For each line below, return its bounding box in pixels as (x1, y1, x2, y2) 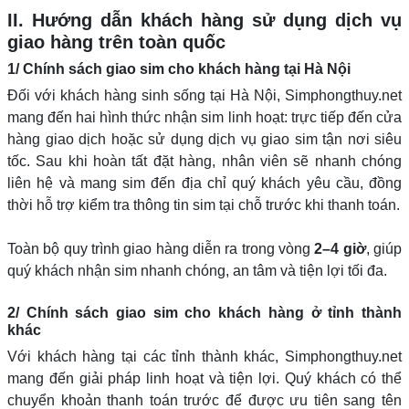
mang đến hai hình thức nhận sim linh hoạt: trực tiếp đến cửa (7, 109, 402, 125)
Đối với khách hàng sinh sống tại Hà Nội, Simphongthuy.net (7, 87, 402, 103)
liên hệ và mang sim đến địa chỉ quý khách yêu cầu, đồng (7, 174, 402, 191)
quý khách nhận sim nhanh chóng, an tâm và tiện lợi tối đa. (7, 262, 387, 278)
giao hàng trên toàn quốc (7, 31, 225, 52)
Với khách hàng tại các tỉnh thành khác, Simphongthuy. (7, 348, 382, 364)
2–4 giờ (310, 240, 366, 257)
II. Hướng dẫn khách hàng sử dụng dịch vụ (7, 9, 402, 30)
